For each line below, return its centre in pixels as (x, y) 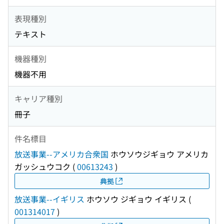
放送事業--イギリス (49, 199)
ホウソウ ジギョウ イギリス (135, 199)
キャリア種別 (38, 98)
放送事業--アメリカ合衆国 (61, 154)
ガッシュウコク (42, 167)
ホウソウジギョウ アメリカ (158, 154)
